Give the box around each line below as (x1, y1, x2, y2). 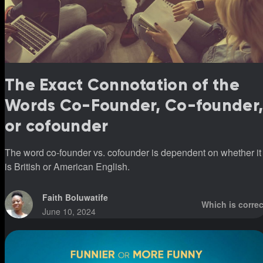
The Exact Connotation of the (5, 75, 240, 96)
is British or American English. (5, 160, 130, 174)
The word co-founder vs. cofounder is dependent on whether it (5, 146, 261, 160)
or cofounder (5, 116, 109, 137)
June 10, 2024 (42, 205, 96, 218)
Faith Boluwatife (42, 191, 108, 204)
